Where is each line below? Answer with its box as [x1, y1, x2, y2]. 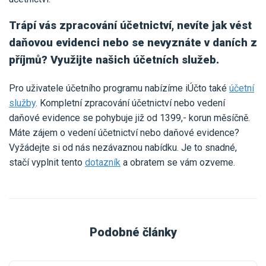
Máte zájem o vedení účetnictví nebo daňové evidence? [9, 127, 239, 139]
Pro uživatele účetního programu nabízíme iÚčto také [9, 83, 229, 94]
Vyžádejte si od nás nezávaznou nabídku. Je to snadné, [9, 142, 237, 154]
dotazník [85, 157, 121, 169]
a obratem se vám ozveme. [121, 157, 235, 169]
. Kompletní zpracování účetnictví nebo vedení [36, 97, 225, 109]
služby [9, 97, 36, 109]
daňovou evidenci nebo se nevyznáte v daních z [9, 36, 257, 50]
